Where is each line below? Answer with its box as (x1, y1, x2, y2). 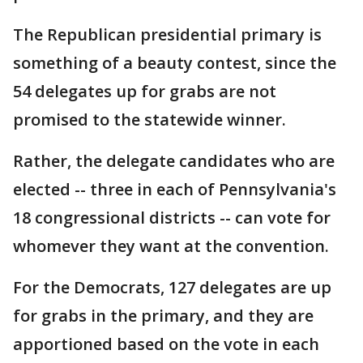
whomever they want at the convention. (13, 235, 329, 257)
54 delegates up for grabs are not (13, 80, 276, 102)
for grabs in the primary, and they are (13, 305, 314, 327)
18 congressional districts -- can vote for (13, 207, 331, 228)
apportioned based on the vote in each (13, 333, 319, 355)
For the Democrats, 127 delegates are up (13, 276, 331, 298)
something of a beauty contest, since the (13, 52, 336, 74)
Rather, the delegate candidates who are (13, 150, 335, 172)
